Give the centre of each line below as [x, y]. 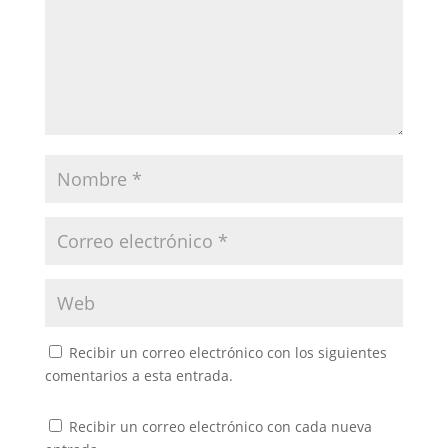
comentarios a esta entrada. [138, 375]
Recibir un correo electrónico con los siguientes [227, 352]
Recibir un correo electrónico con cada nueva [220, 426]
